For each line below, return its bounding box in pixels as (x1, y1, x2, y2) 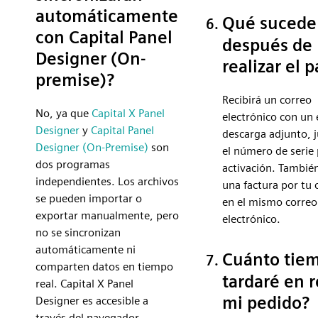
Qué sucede (222, 13, 317, 34)
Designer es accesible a (35, 294, 148, 308)
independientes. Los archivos (35, 175, 179, 189)
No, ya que (35, 106, 92, 121)
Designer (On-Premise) (35, 141, 148, 155)
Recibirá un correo (222, 93, 312, 107)
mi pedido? (222, 292, 309, 314)
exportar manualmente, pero (35, 209, 179, 223)
